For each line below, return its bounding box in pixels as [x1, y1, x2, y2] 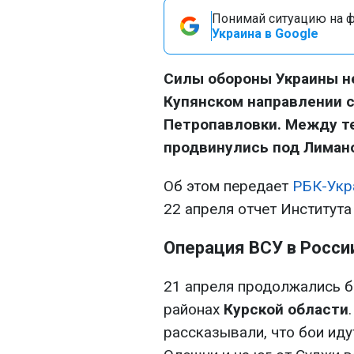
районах [164, 300, 224, 318]
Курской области [224, 300, 348, 318]
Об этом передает [164, 177, 292, 195]
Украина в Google [212, 26, 318, 41]
